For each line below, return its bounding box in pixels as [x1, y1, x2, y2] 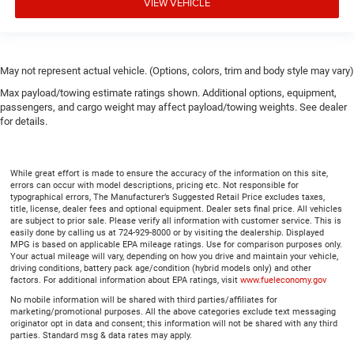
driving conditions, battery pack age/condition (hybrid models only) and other [10, 263, 311, 274]
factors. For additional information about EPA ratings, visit [10, 275, 240, 286]
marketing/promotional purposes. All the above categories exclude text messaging [10, 307, 336, 318]
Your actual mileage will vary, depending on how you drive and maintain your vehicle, [10, 251, 338, 262]
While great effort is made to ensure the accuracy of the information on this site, [10, 168, 328, 179]
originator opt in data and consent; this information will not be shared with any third [10, 318, 337, 330]
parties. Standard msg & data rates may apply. [10, 330, 192, 341]
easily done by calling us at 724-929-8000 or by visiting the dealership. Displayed [10, 228, 324, 239]
